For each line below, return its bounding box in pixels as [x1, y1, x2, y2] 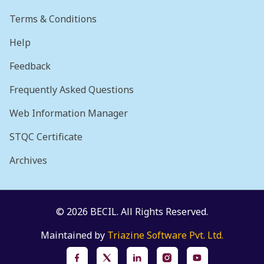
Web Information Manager [9, 107, 128, 120]
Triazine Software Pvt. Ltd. [107, 229, 223, 242]
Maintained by [41, 229, 107, 242]
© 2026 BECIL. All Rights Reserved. [56, 205, 208, 218]
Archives [9, 154, 47, 167]
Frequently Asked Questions [9, 83, 134, 96]
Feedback [9, 60, 51, 72]
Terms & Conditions [9, 12, 97, 25]
